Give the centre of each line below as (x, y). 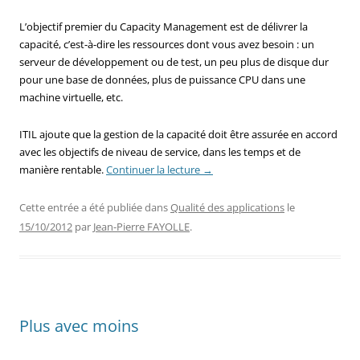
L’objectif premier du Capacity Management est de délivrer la (164, 26)
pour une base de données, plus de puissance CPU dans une (162, 79)
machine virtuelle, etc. (71, 97)
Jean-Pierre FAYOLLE (141, 226)
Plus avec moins (79, 325)
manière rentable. (63, 169)
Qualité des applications (227, 207)
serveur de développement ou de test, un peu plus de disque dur (174, 61)
